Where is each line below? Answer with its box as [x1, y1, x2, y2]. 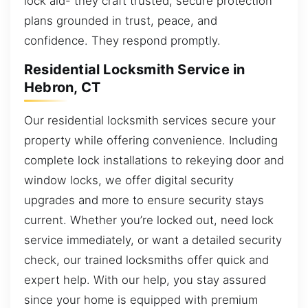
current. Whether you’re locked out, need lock [24, 213, 274, 228]
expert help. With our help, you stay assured [24, 273, 266, 287]
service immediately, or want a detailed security [24, 233, 282, 247]
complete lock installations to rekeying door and [24, 153, 284, 168]
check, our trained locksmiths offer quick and [24, 253, 269, 267]
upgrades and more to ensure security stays [24, 193, 264, 208]
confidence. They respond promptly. [24, 34, 221, 48]
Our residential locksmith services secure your [24, 113, 276, 128]
